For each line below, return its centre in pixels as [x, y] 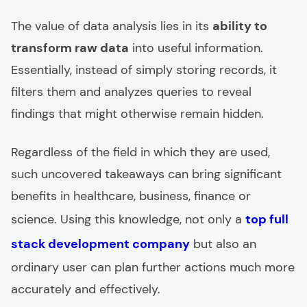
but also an [223, 244]
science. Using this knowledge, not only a [128, 219]
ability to [240, 26]
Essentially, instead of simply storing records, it [144, 70]
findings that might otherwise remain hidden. [137, 114]
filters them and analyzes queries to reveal [131, 92]
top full [267, 219]
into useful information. [196, 48]
